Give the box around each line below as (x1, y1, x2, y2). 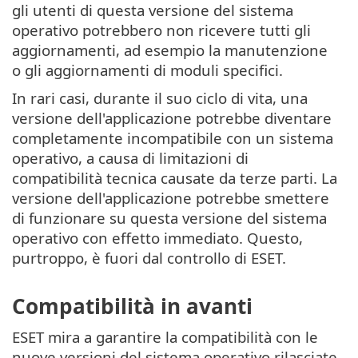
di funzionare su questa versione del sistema (12, 207, 327, 228)
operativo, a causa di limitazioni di (12, 147, 249, 168)
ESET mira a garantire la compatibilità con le (12, 327, 318, 348)
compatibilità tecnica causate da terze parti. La (12, 167, 337, 188)
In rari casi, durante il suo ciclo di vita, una (12, 87, 308, 108)
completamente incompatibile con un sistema (12, 127, 333, 148)
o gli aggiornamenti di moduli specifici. (12, 59, 283, 80)
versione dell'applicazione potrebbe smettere (12, 187, 329, 208)
